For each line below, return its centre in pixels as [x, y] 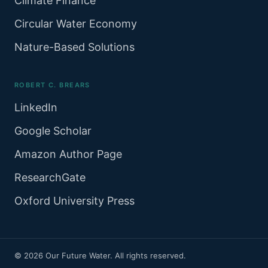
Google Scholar [53, 130]
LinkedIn [36, 107]
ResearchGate [50, 177]
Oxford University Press [74, 200]
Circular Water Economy [76, 23]
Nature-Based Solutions [74, 47]
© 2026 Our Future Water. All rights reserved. [100, 255]
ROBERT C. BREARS [52, 85]
